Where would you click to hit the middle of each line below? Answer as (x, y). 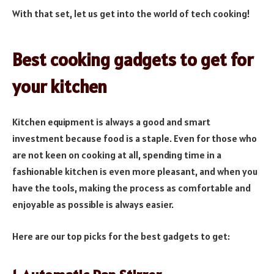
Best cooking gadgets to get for (133, 60)
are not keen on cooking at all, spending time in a (117, 155)
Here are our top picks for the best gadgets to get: (121, 236)
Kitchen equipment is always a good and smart (111, 122)
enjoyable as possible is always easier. (93, 205)
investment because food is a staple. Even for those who (135, 139)
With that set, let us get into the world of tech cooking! (131, 14)
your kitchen (60, 87)
